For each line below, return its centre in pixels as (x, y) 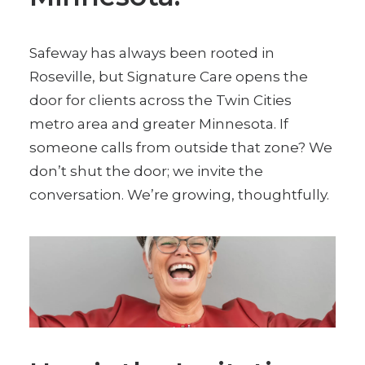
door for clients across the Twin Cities (161, 100)
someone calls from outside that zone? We (181, 147)
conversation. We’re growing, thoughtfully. (179, 195)
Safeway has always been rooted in (152, 53)
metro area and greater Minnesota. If (159, 124)
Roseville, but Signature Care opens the (169, 77)
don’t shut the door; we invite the (146, 171)
